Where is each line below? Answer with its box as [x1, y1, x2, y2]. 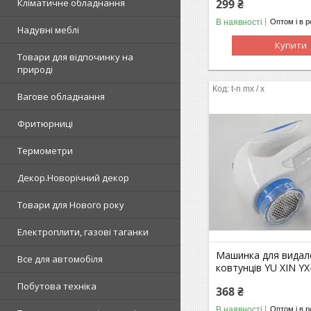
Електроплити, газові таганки [17, 226, 149, 238]
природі [17, 63, 53, 76]
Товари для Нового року [17, 199, 124, 211]
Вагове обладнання [17, 90, 105, 103]
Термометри [17, 144, 73, 157]
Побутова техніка [17, 280, 96, 292]
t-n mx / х [231, 83, 265, 94]
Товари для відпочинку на [17, 51, 133, 63]
